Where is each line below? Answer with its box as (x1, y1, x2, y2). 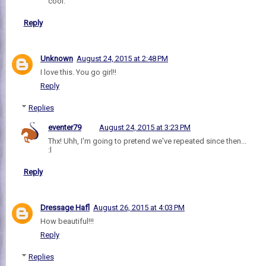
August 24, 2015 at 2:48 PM (77, 54, 168, 64)
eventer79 (48, 122, 81, 132)
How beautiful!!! (40, 217, 94, 226)
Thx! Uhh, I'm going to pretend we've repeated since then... (48, 136, 246, 145)
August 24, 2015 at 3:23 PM (99, 122, 191, 132)
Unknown (40, 54, 73, 64)
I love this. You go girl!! (40, 68, 116, 77)
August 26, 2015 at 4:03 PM (93, 203, 185, 213)
